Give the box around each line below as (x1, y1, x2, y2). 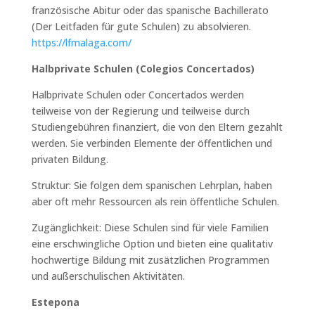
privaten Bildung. (31, 152, 108, 166)
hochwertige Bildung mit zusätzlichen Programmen (31, 252, 269, 266)
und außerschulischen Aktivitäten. (31, 269, 185, 283)
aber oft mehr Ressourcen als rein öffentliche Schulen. (31, 194, 279, 208)
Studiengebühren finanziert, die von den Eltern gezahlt (31, 120, 283, 134)
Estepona (31, 295, 79, 309)
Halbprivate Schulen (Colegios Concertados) (31, 61, 255, 75)
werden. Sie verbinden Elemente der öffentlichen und (31, 136, 272, 150)
